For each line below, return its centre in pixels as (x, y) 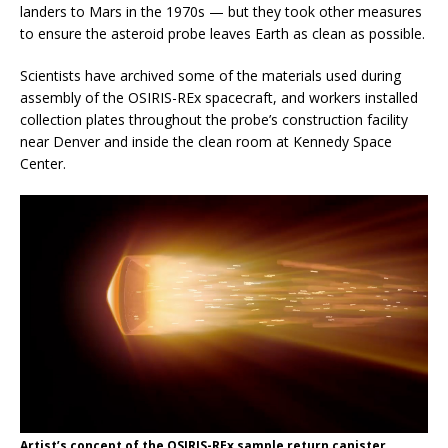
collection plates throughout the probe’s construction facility (214, 119)
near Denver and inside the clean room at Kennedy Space (206, 141)
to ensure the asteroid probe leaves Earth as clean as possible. (222, 33)
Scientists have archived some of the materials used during (210, 75)
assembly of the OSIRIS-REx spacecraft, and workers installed (219, 97)
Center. (43, 163)
